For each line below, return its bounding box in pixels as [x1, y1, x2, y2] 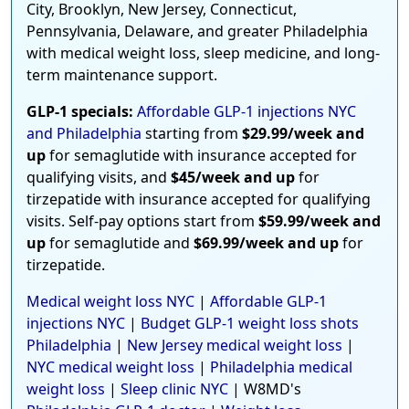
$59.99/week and [258, 211, 381, 232]
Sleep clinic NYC [121, 379, 228, 400]
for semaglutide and [46, 233, 194, 254]
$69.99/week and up [194, 233, 339, 254]
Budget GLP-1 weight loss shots [141, 313, 359, 334]
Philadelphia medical [210, 357, 352, 378]
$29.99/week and [242, 123, 364, 144]
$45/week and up [171, 167, 295, 188]
